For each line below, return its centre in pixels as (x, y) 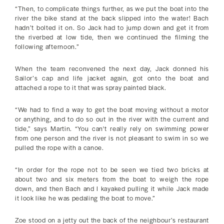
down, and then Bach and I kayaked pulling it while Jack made (112, 189)
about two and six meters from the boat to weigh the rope (112, 179)
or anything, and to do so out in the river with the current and (112, 119)
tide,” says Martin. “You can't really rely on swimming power (112, 129)
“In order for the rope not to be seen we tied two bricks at (112, 170)
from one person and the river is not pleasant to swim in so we (112, 138)
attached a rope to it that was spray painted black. (91, 88)
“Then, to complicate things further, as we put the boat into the (112, 9)
